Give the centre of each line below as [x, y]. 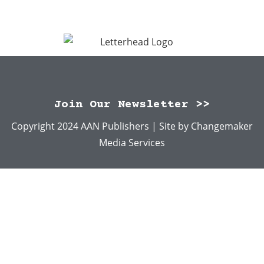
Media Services [132, 143]
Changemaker [222, 126]
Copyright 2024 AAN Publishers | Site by [101, 126]
